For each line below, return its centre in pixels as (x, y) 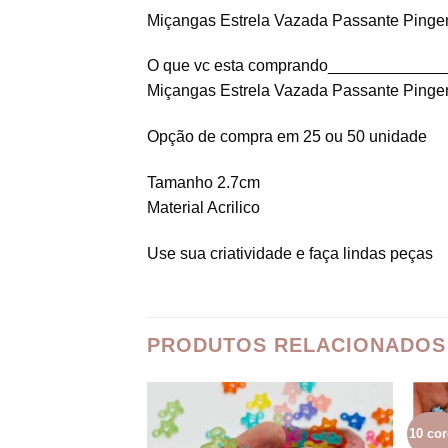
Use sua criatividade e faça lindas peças (290, 253)
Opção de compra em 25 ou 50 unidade (287, 137)
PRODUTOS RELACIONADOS (296, 344)
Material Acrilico (203, 208)
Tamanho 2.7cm (203, 183)
